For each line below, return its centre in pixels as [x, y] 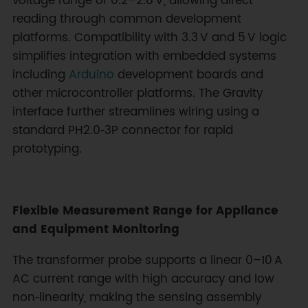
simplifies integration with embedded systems [144, 57]
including [40, 75]
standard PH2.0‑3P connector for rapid [122, 131]
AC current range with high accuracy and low [143, 279]
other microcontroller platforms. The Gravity [137, 94]
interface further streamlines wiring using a [135, 112]
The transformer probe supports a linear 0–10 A [147, 261]
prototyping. [47, 150]
